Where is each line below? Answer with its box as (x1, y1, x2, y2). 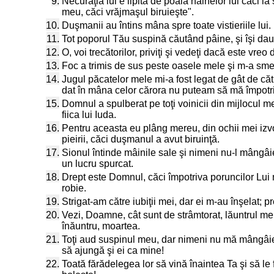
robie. (62, 183, 86, 193)
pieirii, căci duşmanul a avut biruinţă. (62, 134, 220, 144)
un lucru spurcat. (62, 158, 133, 169)
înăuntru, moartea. (62, 221, 140, 231)
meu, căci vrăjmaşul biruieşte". (62, 7, 194, 17)
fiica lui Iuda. (62, 109, 116, 120)
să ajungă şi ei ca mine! (62, 245, 164, 256)
